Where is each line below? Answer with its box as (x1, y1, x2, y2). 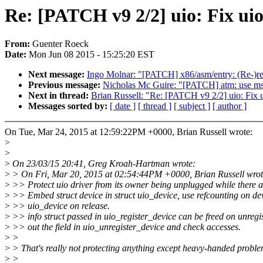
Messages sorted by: (28, 101, 110, 112)
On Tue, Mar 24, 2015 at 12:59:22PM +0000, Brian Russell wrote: (5, 127, 252, 137)
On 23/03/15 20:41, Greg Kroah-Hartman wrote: (10, 159, 195, 169)
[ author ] (213, 101, 247, 112)
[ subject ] (174, 101, 210, 112)
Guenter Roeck (32, 39, 89, 49)
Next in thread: (28, 90, 91, 101)
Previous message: (28, 80, 103, 90)
